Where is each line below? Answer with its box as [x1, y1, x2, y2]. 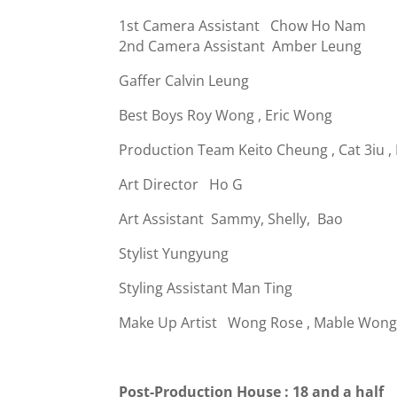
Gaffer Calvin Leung [119, 71, 250, 91]
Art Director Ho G [119, 175, 244, 195]
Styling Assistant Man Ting [119, 278, 293, 299]
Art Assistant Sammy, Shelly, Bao [119, 209, 344, 230]
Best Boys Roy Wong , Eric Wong [119, 105, 333, 126]
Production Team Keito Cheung [119, 140, 329, 160]
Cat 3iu [339, 140, 385, 160]
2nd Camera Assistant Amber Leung [119, 36, 362, 57]
